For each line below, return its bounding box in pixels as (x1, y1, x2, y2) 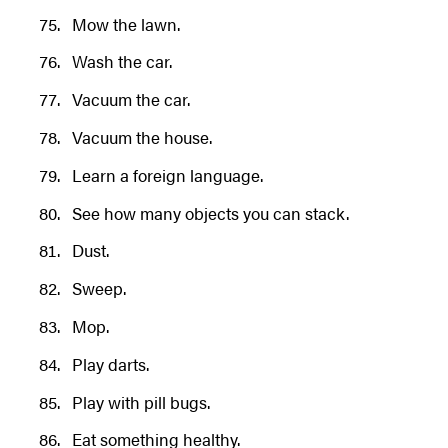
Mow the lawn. (71, 11, 180, 36)
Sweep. (71, 276, 126, 301)
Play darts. (71, 351, 149, 376)
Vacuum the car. (71, 87, 190, 112)
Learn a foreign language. (71, 162, 263, 187)
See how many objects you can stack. (71, 200, 349, 225)
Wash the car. (71, 49, 172, 74)
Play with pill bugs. (71, 389, 210, 414)
